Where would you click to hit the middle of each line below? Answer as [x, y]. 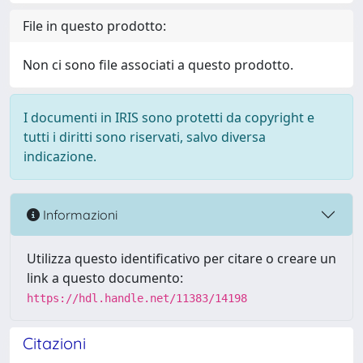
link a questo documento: [105, 278]
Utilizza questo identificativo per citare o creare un [181, 258]
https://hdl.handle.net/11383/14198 [137, 298]
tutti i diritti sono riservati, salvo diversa [145, 137]
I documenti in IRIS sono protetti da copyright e [169, 117]
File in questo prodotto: [94, 26]
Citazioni [54, 343]
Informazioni [79, 214]
